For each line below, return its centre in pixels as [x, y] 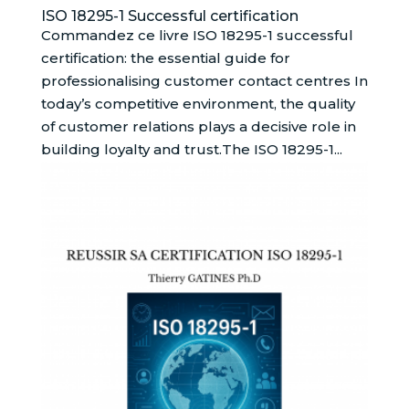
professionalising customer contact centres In [204, 80]
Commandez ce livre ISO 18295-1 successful [197, 35]
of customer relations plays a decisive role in [198, 126]
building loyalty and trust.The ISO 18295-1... [191, 149]
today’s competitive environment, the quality [198, 103]
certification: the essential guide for [165, 58]
